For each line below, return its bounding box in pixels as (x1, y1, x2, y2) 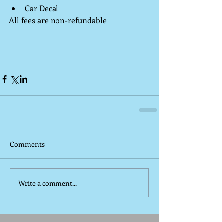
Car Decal (25, 3, 60, 13)
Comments (10, 139, 45, 149)
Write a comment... (18, 178, 77, 188)
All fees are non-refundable (9, 15, 107, 25)
